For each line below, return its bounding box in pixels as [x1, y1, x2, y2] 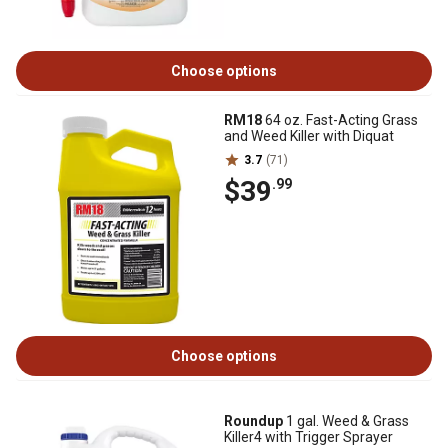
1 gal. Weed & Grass [283, 413, 409, 429]
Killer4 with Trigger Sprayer [224, 429, 393, 445]
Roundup [224, 413, 283, 429]
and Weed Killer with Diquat [224, 128, 394, 144]
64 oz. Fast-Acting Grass [262, 112, 418, 128]
